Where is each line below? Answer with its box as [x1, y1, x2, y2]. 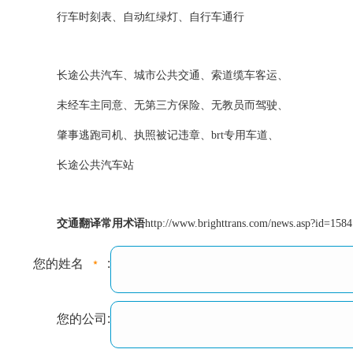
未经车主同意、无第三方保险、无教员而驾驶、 [57, 99, 288, 111]
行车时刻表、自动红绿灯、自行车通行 [57, 11, 244, 23]
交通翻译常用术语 [57, 217, 145, 229]
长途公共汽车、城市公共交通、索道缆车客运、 [57, 69, 288, 81]
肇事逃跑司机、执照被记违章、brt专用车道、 [57, 129, 279, 141]
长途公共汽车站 [57, 159, 134, 171]
